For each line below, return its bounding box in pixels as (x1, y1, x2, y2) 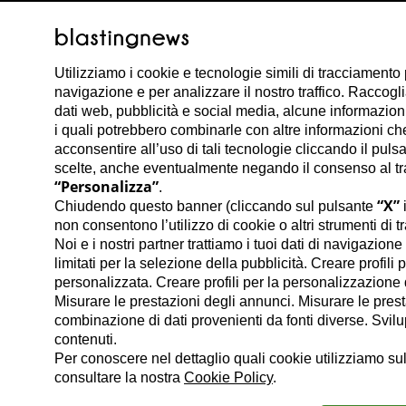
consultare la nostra (54, 370, 184, 386)
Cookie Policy (184, 370, 273, 386)
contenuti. (54, 332, 117, 348)
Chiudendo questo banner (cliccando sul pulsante (54, 198, 377, 215)
